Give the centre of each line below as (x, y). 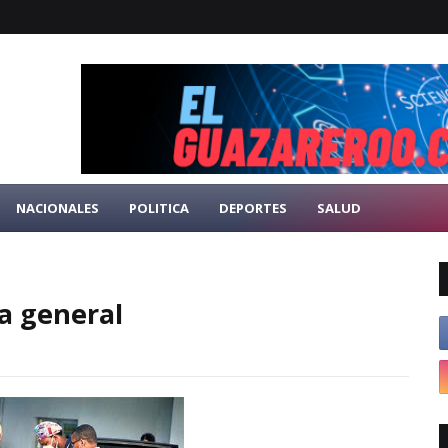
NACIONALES (57, 208)
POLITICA (159, 208)
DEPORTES (253, 208)
